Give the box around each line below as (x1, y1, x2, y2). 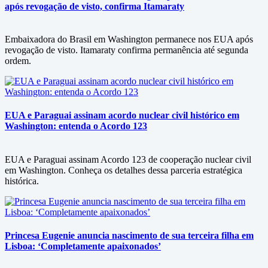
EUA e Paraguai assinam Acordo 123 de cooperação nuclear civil (5, 154, 251, 165)
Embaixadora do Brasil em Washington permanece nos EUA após (5, 34, 253, 45)
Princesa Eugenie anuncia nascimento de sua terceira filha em (5, 230, 254, 240)
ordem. (5, 56, 31, 66)
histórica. (5, 175, 39, 186)
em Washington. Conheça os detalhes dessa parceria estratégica (5, 165, 242, 175)
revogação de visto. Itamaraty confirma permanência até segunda (5, 45, 248, 56)
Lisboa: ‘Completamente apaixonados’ (5, 240, 161, 251)
